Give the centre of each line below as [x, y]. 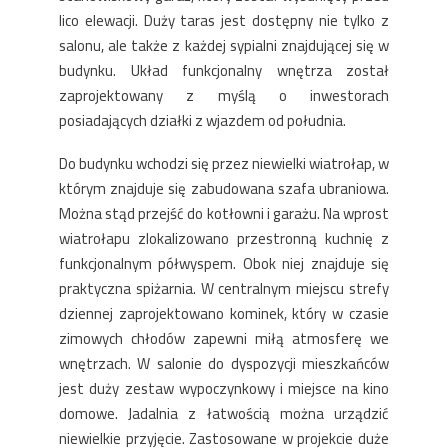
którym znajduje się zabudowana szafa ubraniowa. [224, 188]
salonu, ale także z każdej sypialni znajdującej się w [224, 45]
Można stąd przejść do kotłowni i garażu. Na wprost [224, 213]
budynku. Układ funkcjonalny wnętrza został [224, 70]
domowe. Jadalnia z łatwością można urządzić [224, 413]
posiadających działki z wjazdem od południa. [202, 120]
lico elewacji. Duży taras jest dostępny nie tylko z [224, 20]
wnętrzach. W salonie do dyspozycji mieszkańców [224, 363]
